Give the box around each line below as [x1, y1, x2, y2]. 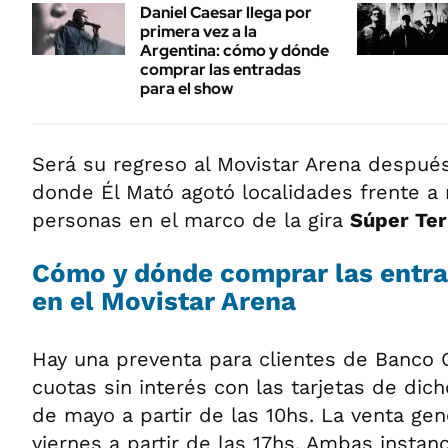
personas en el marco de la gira [32, 207, 350, 232]
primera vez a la [140, 20, 257, 42]
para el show [140, 77, 233, 99]
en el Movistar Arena [32, 285, 296, 316]
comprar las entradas [140, 58, 301, 80]
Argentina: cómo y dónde [140, 39, 329, 61]
